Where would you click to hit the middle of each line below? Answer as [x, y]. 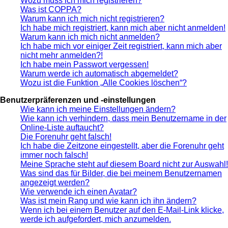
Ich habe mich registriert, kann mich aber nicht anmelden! [123, 27]
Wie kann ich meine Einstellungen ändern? [98, 109]
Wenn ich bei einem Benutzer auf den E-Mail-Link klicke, [122, 210]
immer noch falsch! [54, 155]
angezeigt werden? [55, 182]
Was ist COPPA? [51, 9]
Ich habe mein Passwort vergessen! [84, 64]
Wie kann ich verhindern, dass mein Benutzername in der [123, 118]
